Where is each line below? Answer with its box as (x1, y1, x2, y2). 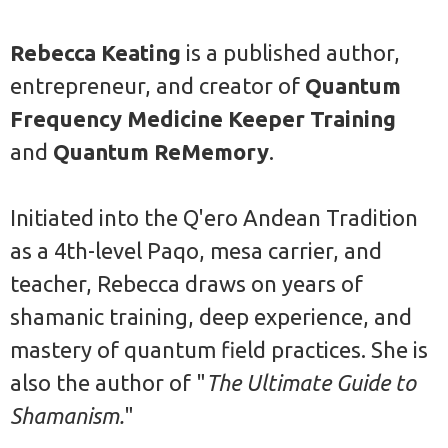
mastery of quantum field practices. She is (10, 336, 428, 362)
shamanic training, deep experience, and (10, 303, 412, 329)
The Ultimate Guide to (206, 369, 416, 395)
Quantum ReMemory (53, 138, 269, 164)
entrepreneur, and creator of (10, 72, 305, 98)
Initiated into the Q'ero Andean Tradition (10, 204, 418, 230)
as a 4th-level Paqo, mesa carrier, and (10, 237, 382, 263)
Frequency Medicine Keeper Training (10, 105, 396, 131)
